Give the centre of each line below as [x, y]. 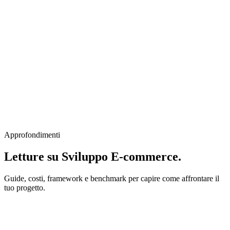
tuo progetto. [25, 187]
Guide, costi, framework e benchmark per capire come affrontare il [112, 178]
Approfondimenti [32, 135]
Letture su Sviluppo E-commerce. [93, 156]
